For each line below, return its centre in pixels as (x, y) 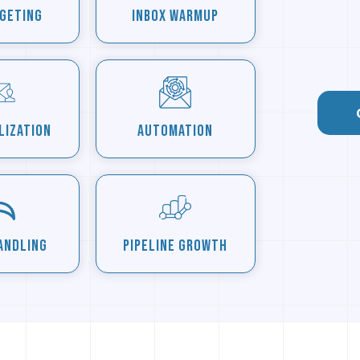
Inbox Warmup (176, 16)
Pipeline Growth (176, 245)
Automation (176, 131)
